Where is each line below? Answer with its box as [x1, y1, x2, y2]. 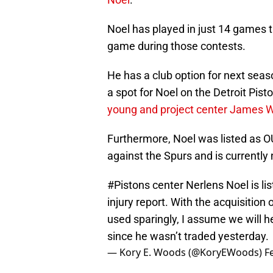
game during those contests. [107, 40, 246, 53]
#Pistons [107, 179, 150, 192]
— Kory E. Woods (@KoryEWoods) [107, 246, 264, 260]
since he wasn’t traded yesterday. [107, 230, 269, 243]
